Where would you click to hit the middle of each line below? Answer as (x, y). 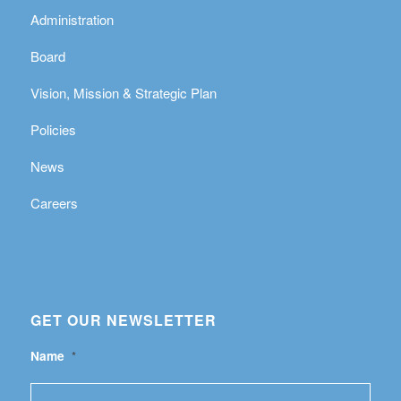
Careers (54, 202)
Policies (53, 129)
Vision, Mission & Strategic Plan (123, 92)
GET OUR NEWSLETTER (123, 320)
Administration (72, 19)
